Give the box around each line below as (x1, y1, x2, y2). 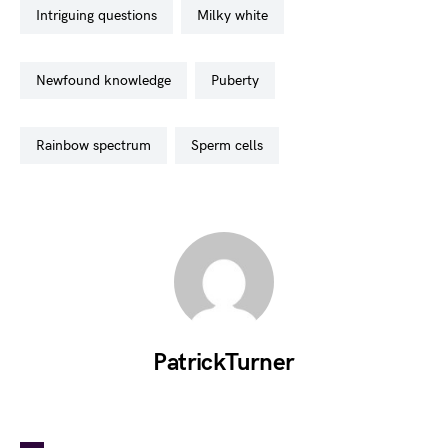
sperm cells (199, 137, 263, 154)
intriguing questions (40, 7, 157, 24)
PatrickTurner (153, 348, 295, 377)
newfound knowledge (46, 72, 171, 89)
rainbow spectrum (45, 137, 151, 154)
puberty (219, 72, 259, 89)
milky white (209, 7, 268, 24)
